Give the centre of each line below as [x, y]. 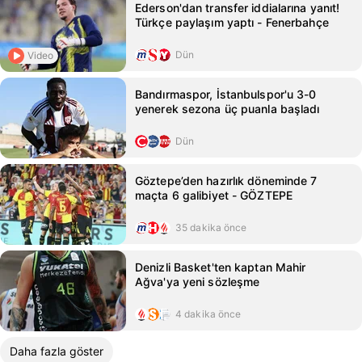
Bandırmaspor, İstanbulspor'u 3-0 [226, 94]
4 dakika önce [208, 314]
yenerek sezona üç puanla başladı [227, 109]
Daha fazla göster [57, 351]
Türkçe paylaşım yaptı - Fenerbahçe [232, 22]
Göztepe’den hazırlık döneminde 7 [226, 181]
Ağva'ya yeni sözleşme [198, 282]
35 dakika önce [211, 227]
